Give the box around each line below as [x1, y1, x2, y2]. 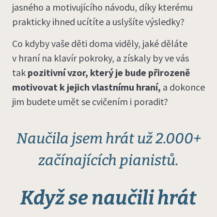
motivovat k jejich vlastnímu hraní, [12, 80, 161, 93]
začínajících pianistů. [38, 152, 179, 170]
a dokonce [161, 80, 205, 93]
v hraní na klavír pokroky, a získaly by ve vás [12, 51, 189, 64]
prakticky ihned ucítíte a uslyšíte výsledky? [12, 15, 185, 28]
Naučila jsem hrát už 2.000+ [16, 130, 201, 148]
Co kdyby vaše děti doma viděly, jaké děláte [12, 37, 187, 49]
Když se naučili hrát [20, 186, 197, 210]
